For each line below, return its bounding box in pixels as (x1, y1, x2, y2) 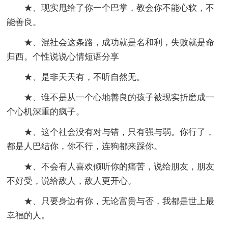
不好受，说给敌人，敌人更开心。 (7, 176, 137, 186)
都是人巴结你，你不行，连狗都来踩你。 (7, 141, 163, 152)
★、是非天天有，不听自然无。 (24, 72, 146, 82)
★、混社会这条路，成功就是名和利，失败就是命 (24, 38, 215, 48)
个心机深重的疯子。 (7, 107, 85, 117)
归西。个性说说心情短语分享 (7, 52, 120, 62)
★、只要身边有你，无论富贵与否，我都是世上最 (24, 196, 215, 207)
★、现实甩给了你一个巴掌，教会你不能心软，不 (24, 3, 215, 13)
